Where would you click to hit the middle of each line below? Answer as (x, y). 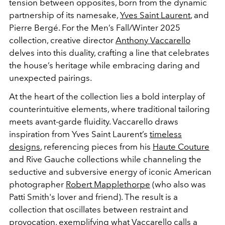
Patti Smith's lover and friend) (65, 197)
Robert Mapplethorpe (108, 185)
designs (25, 147)
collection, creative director (62, 40)
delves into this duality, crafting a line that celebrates (109, 53)
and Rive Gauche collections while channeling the (105, 159)
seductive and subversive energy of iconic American (110, 172)
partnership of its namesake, (65, 15)
